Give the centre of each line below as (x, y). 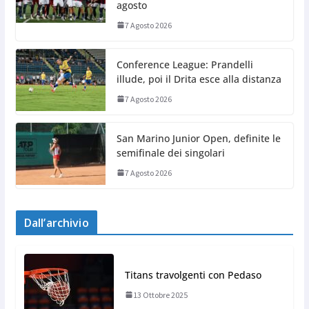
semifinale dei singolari (170, 152)
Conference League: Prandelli (185, 64)
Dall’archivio (56, 222)
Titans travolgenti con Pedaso (193, 275)
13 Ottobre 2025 (160, 295)
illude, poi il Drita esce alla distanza (199, 79)
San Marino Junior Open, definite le (198, 138)
